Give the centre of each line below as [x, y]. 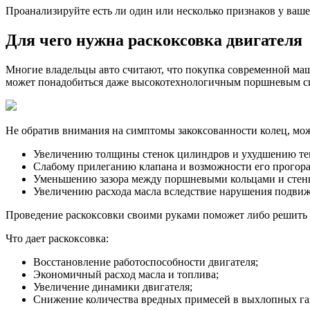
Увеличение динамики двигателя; [113, 287]
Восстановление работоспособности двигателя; [146, 262]
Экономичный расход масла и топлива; [126, 275]
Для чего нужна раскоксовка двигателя [154, 40]
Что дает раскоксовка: [57, 239]
